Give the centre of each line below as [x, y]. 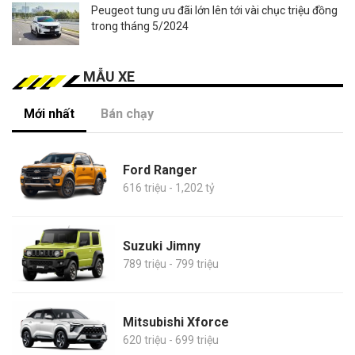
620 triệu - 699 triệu [171, 340]
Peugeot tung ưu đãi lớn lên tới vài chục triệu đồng [214, 10]
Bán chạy [127, 113]
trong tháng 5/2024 [140, 26]
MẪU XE [109, 76]
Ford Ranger [160, 170]
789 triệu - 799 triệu [171, 264]
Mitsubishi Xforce [176, 323]
